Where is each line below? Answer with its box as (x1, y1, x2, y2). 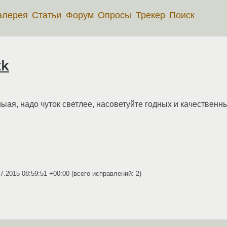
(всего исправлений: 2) (69, 169, 141, 177)
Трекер (135, 10, 165, 20)
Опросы (98, 10, 132, 20)
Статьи (32, 10, 62, 20)
